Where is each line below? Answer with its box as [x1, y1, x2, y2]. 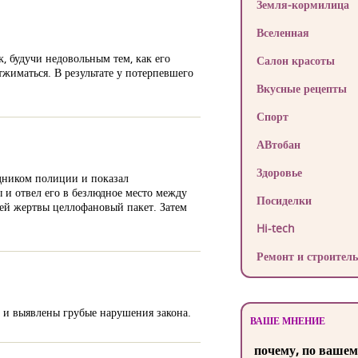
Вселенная [256, 25, 309, 40]
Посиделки [256, 193, 312, 208]
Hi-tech [256, 221, 295, 236]
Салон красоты [256, 53, 335, 68]
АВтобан [256, 137, 300, 152]
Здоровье [256, 165, 302, 180]
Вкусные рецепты [256, 81, 347, 96]
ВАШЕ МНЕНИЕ [249, 314, 325, 328]
